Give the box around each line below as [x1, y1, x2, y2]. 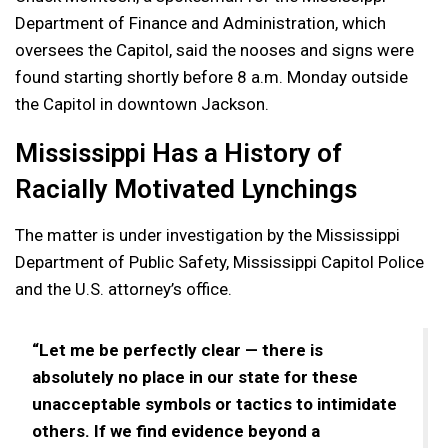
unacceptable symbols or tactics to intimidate [32, 393, 397, 414]
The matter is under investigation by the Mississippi [15, 224, 400, 245]
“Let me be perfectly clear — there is [32, 339, 323, 360]
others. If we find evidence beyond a [32, 420, 320, 441]
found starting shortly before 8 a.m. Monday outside [15, 66, 408, 87]
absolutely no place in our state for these [32, 366, 358, 387]
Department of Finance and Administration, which [15, 12, 386, 33]
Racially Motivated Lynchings [15, 173, 357, 204]
